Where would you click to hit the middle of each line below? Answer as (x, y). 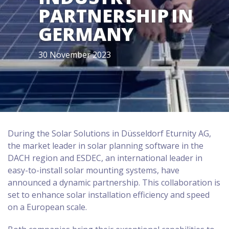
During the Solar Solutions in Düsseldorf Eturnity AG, (109, 133)
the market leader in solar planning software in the (106, 146)
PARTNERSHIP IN (116, 16)
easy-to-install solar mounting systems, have (94, 170)
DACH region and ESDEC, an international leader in (105, 158)
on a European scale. (47, 207)
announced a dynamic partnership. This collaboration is (114, 182)
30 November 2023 (75, 55)
